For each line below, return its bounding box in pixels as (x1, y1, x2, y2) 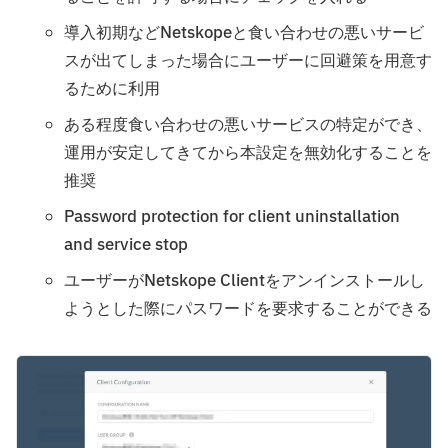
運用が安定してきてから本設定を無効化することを (64, 140, 432, 165)
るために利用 (64, 76, 160, 101)
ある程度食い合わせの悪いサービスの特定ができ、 (64, 112, 432, 137)
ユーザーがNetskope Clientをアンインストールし (64, 268, 425, 293)
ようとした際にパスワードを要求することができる (64, 296, 432, 321)
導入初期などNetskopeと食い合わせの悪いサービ (64, 20, 424, 45)
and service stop (64, 232, 188, 257)
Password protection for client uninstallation (64, 204, 400, 229)
